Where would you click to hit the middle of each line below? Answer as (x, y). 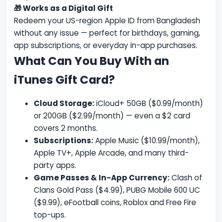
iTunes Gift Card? (65, 80)
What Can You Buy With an (92, 61)
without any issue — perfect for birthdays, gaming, (107, 33)
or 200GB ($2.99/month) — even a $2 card (112, 115)
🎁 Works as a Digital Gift (64, 8)
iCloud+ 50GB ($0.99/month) (149, 103)
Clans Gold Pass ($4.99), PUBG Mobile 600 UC (117, 190)
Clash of (186, 177)
